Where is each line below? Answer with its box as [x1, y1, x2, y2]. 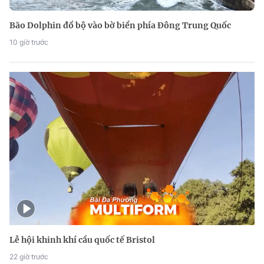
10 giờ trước [9, 38, 48, 47]
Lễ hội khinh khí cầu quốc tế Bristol [9, 235, 155, 246]
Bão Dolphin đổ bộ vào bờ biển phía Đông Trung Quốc [9, 20, 231, 31]
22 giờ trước [9, 252, 48, 262]
